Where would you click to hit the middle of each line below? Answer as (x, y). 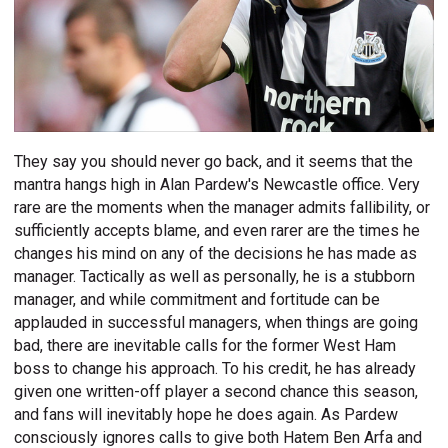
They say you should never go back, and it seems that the (214, 162)
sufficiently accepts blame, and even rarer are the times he (217, 231)
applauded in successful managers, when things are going (216, 323)
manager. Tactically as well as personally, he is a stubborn (215, 277)
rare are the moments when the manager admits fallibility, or (222, 208)
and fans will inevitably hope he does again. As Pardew (206, 415)
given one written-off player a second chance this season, (216, 392)
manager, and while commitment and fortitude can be (197, 300)
